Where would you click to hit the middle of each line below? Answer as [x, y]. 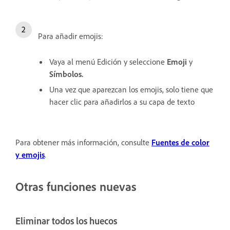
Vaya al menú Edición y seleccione [108, 62]
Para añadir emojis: [71, 36]
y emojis [30, 155]
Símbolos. [66, 74]
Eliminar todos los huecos [66, 221]
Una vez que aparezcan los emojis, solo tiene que [131, 90]
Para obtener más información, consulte [83, 142]
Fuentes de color [180, 142]
